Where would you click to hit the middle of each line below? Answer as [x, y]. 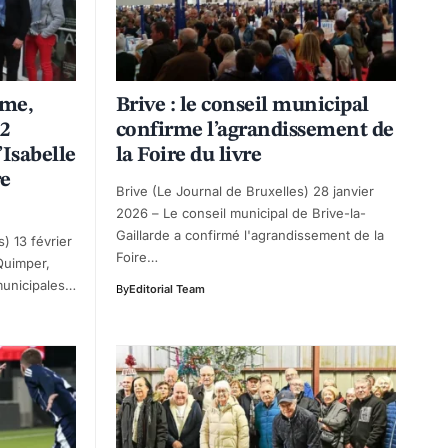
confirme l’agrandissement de [255, 130]
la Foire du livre [189, 155]
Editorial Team [167, 288]
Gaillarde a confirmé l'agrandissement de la [250, 234]
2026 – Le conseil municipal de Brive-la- [241, 212]
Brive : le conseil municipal [242, 105]
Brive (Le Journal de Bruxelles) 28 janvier [245, 190]
